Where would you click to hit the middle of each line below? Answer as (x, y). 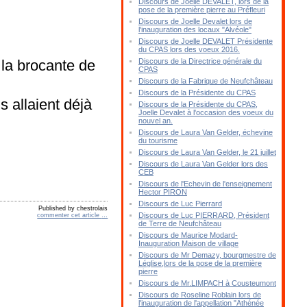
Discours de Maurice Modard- (188, 235)
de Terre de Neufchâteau (180, 223)
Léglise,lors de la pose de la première (200, 263)
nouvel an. (155, 121)
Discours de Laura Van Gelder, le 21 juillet (207, 152)
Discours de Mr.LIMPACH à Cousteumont (207, 283)
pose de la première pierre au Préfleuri (201, 10)
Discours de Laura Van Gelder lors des (203, 164)
